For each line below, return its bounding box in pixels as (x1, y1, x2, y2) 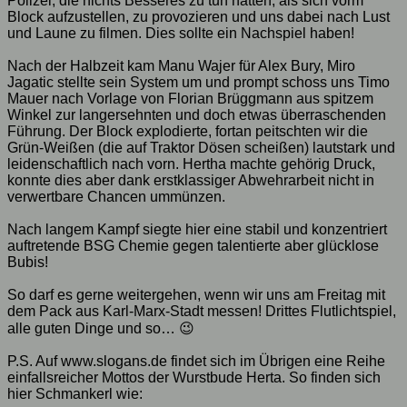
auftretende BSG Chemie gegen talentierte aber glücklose (7, 238, 379, 254)
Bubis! (7, 254, 48, 271)
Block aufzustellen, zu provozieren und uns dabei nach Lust (7, 9, 390, 25)
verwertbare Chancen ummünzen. (7, 189, 225, 205)
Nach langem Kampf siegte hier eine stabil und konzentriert (7, 222, 387, 238)
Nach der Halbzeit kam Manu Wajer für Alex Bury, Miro (7, 58, 355, 74)
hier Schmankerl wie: (7, 386, 143, 402)
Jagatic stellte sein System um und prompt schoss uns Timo (7, 74, 390, 91)
